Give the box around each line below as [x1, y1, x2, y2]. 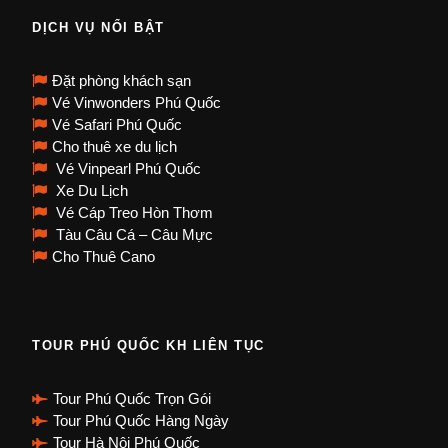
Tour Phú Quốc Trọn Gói [53, 390, 211, 408]
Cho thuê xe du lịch [52, 138, 177, 156]
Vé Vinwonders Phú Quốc [52, 94, 221, 112]
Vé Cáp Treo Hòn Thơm [52, 204, 213, 222]
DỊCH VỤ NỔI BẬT [32, 20, 165, 36]
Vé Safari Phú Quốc [52, 116, 182, 134]
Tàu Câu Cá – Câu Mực [52, 226, 213, 244]
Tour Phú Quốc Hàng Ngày [53, 412, 229, 430]
